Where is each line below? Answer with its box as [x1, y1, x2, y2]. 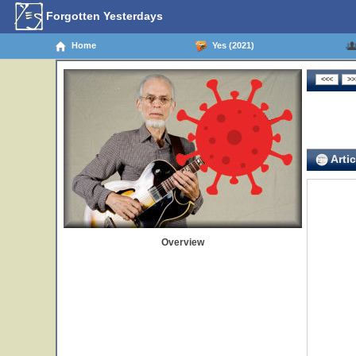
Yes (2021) [207, 40, 254, 50]
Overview [161, 237, 204, 248]
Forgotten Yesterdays [43, 9, 163, 22]
